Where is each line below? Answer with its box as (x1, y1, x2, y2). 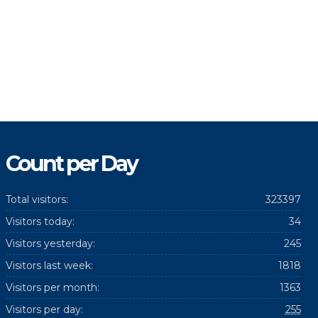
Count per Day (5, 150, 137, 177)
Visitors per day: (5, 303, 83, 316)
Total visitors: (5, 193, 68, 206)
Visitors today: (5, 215, 75, 228)
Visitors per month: (5, 281, 99, 294)
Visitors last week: (5, 259, 93, 272)
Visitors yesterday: (5, 237, 95, 250)
